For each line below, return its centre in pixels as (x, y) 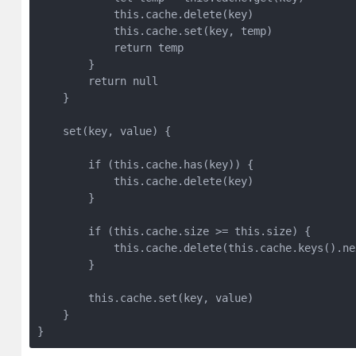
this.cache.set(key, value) (145, 298)
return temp (110, 48)
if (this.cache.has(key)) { (145, 164)
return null (97, 81)
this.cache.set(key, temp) (155, 31)
